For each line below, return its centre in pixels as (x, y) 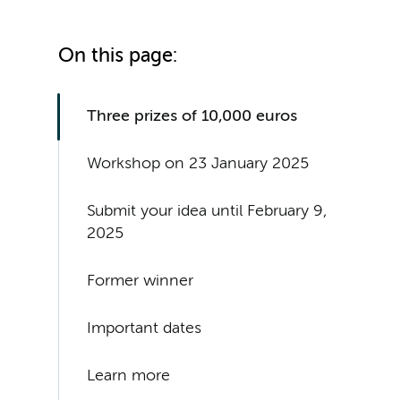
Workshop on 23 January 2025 (198, 164)
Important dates (145, 329)
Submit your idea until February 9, (207, 212)
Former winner (141, 282)
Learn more (129, 376)
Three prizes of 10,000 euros (192, 117)
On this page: (118, 57)
